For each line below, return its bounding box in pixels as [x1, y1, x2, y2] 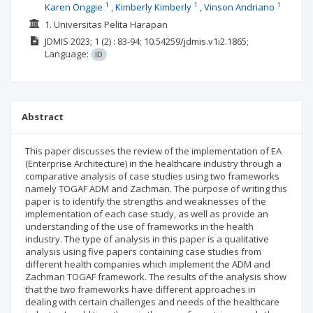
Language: [44, 48, 91, 60]
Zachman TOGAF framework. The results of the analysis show [25, 270, 286, 283]
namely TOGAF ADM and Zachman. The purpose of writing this [25, 182, 287, 195]
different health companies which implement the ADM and [25, 258, 270, 270]
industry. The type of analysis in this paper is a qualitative [25, 233, 269, 245]
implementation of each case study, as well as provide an [25, 208, 268, 220]
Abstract [22, 110, 64, 123]
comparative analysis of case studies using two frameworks [25, 170, 279, 182]
